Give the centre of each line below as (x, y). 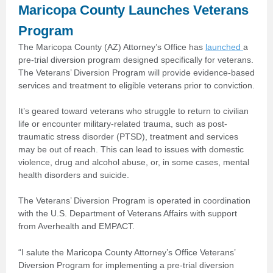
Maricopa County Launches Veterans (133, 10)
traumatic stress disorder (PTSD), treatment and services (128, 136)
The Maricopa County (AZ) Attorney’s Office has (111, 47)
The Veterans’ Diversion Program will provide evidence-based (136, 73)
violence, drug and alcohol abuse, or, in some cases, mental (134, 162)
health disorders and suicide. (74, 175)
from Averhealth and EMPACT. (76, 226)
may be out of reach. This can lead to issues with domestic (131, 149)
